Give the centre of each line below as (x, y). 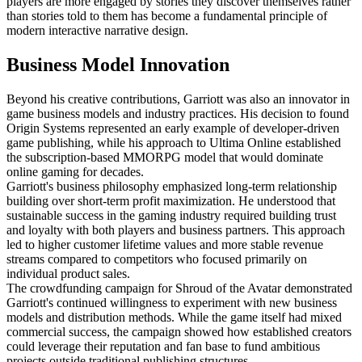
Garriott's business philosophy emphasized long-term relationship (172, 186)
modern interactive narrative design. (97, 31)
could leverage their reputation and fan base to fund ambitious (163, 346)
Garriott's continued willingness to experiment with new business (172, 302)
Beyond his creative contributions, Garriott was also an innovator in (178, 99)
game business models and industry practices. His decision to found (178, 113)
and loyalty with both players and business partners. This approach (176, 229)
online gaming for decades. (75, 171)
